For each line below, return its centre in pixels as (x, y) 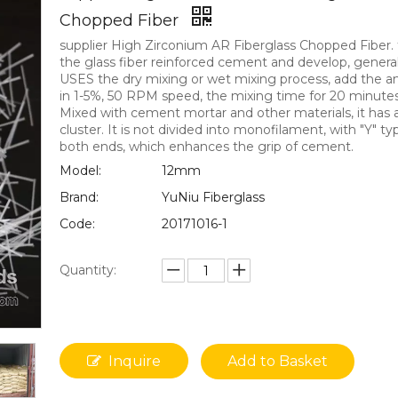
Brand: (79, 198)
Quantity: (88, 271)
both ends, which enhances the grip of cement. (207, 147)
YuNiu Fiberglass (213, 198)
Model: (80, 171)
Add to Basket (278, 362)
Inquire (135, 362)
